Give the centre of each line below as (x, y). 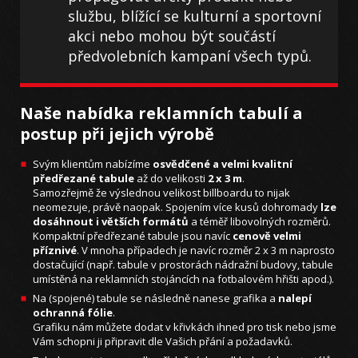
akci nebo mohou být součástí (172, 36)
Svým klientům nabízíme (93, 164)
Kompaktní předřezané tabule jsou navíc (133, 236)
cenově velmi (267, 236)
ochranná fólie (73, 313)
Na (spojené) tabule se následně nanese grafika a (155, 298)
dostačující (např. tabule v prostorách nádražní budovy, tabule (183, 265)
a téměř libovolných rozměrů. (260, 222)
